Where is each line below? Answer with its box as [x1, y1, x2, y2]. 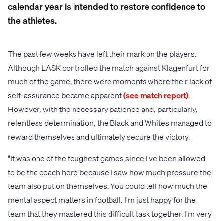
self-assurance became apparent [8, 89, 123, 100]
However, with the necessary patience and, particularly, [8, 103, 198, 114]
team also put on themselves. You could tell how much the [8, 180, 207, 191]
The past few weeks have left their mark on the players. [8, 48, 197, 59]
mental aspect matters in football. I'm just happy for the [8, 194, 196, 205]
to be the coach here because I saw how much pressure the [8, 166, 211, 177]
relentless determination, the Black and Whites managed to [8, 117, 212, 128]
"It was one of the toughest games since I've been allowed [8, 152, 205, 163]
